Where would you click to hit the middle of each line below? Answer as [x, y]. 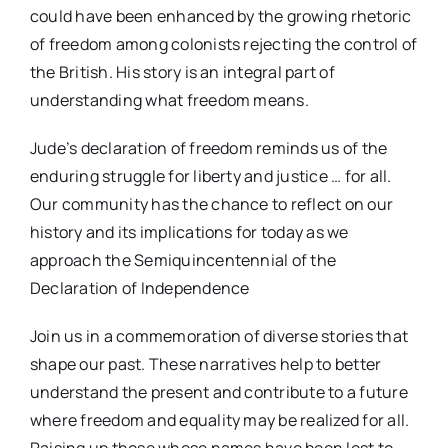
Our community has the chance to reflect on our [211, 204]
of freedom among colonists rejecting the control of [223, 44]
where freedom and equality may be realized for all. [219, 420]
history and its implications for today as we [189, 232]
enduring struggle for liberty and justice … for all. [210, 176]
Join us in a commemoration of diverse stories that [218, 336]
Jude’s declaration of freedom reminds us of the [208, 148]
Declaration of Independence [139, 288]
